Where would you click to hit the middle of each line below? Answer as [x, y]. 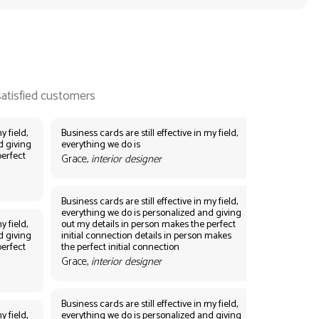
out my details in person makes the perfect [148, 224]
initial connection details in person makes [146, 236]
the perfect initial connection [120, 247]
